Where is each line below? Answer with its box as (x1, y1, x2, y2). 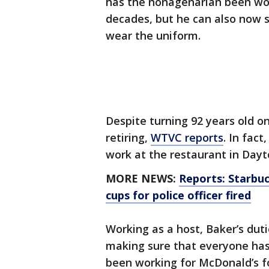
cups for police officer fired (106, 188, 251, 203)
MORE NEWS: (106, 171, 179, 186)
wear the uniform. (106, 28, 201, 43)
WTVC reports (151, 130, 223, 145)
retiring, (106, 130, 151, 145)
